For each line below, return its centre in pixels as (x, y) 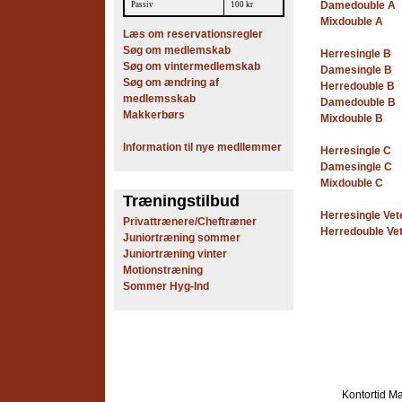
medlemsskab (159, 99)
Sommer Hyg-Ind (166, 286)
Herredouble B (358, 87)
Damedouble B (358, 103)
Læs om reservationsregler (193, 34)
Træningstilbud (181, 201)
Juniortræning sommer (182, 238)
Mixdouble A (352, 22)
